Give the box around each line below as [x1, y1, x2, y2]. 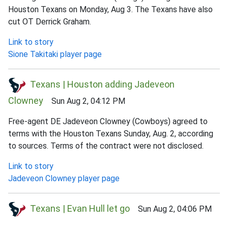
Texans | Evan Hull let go [30, 203, 130, 214]
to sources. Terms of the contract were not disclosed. [8, 140, 204, 151]
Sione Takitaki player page [8, 49, 102, 59]
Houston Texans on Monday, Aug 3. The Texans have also [8, 4, 213, 14]
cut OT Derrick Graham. [8, 16, 91, 26]
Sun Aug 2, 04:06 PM [130, 204, 212, 214]
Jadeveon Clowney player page [8, 173, 120, 183]
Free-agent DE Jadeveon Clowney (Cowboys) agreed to [8, 116, 208, 126]
